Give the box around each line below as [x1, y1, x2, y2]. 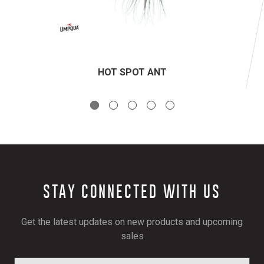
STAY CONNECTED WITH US [43, 182, 221, 201]
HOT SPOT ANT [97, 67, 167, 78]
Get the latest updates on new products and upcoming [21, 216, 243, 228]
